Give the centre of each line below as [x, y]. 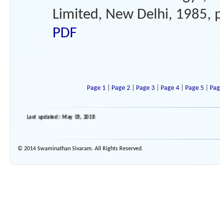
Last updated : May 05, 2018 [63, 117]
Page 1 [97, 88]
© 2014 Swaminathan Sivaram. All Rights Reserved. [80, 149]
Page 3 [146, 88]
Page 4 [170, 88]
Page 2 [121, 88]
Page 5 [195, 88]
